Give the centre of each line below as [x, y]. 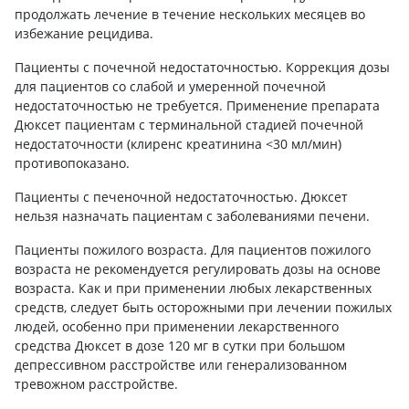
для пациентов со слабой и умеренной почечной [170, 86]
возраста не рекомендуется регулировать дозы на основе [198, 268]
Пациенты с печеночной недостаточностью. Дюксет [181, 196]
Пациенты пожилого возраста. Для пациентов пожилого [193, 249]
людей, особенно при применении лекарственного [177, 326]
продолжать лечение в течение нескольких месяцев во [190, 14]
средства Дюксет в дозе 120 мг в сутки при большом [180, 345]
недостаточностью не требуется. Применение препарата [197, 105]
